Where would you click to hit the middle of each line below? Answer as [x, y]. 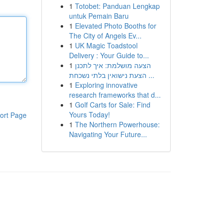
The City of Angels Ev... [105, 36]
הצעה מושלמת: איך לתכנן [113, 65]
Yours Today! [89, 114]
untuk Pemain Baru [99, 16]
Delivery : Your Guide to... [109, 55]
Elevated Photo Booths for [115, 26]
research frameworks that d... [115, 95]
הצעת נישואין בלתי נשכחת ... [150, 75]
